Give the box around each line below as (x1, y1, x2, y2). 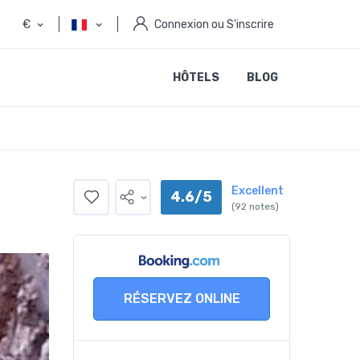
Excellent (231, 184, 284, 198)
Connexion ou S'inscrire (154, 17, 274, 31)
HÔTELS (173, 71, 219, 84)
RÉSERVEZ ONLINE (123, 290, 240, 306)
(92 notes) (231, 201, 279, 212)
